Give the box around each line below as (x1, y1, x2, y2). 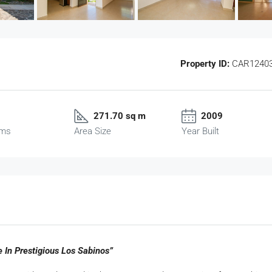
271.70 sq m (93, 110, 146, 121)
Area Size (74, 125, 112, 137)
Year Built (181, 125, 219, 137)
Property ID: (180, 58, 229, 69)
